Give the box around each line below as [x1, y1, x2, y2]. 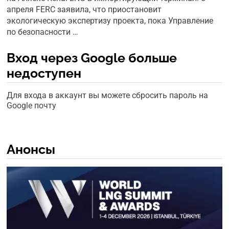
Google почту [7, 101, 57, 110]
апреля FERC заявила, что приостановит [7, 5, 162, 14]
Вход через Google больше [7, 50, 177, 65]
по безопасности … [7, 27, 79, 37]
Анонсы [7, 142, 56, 157]
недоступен [7, 65, 82, 81]
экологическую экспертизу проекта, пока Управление [7, 16, 214, 26]
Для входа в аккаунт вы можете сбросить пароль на [7, 90, 209, 100]
